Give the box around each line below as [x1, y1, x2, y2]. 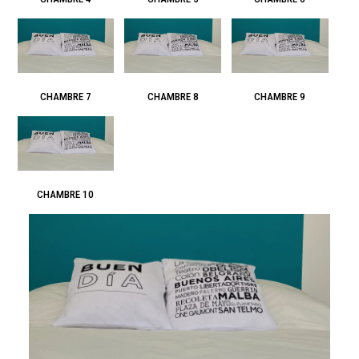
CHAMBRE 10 [37, 188, 95, 200]
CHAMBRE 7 [39, 91, 91, 103]
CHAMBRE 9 [254, 91, 306, 103]
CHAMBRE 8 [147, 91, 199, 103]
